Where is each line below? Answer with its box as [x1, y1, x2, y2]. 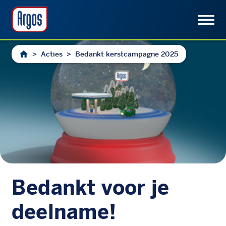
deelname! [11, 200, 116, 223]
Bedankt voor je [11, 176, 169, 199]
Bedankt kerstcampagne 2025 [75, 49, 178, 59]
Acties [40, 49, 63, 59]
